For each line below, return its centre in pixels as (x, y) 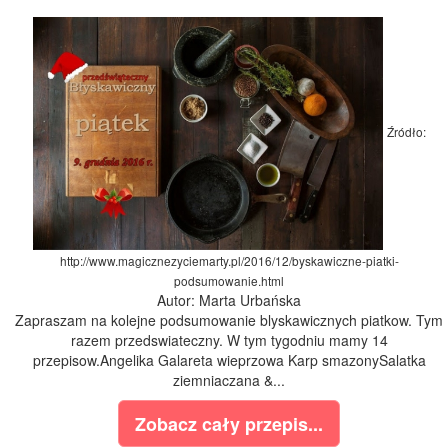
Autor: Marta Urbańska (229, 300)
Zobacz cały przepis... (229, 424)
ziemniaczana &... (229, 380)
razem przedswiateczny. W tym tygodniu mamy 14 (229, 340)
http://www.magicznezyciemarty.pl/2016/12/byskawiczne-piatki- (229, 261)
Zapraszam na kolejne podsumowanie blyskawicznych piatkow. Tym (229, 320)
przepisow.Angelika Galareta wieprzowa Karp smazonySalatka (229, 360)
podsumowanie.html (229, 281)
